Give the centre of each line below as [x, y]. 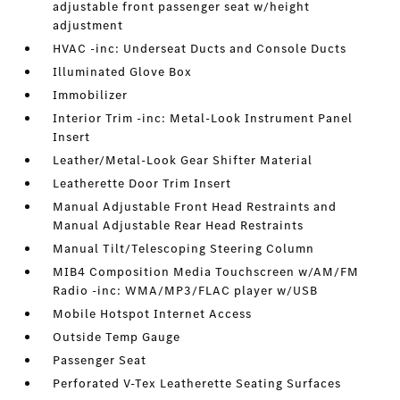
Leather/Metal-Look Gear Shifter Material [183, 161]
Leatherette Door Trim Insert [142, 184]
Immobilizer [91, 96]
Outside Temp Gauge [117, 337]
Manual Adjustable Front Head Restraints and [195, 207]
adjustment [88, 26]
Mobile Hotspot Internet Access [153, 314]
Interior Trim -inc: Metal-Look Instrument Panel [203, 119]
